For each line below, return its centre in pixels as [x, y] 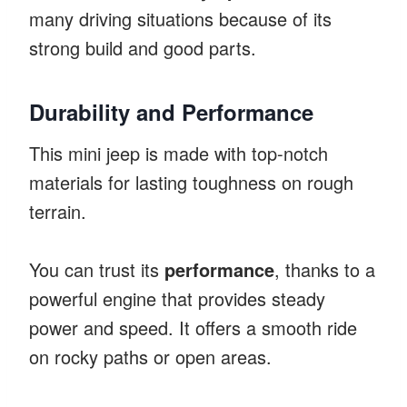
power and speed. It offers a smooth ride [193, 327]
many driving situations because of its [180, 18]
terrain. [58, 211]
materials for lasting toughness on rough [191, 182]
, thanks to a [325, 269]
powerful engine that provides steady [177, 298]
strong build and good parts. [143, 47]
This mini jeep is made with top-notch [179, 153]
